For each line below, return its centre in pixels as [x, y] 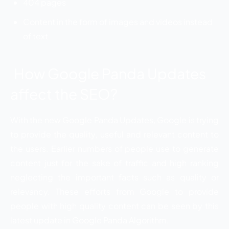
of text [36, 36]
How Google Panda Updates [110, 73]
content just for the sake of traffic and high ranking [114, 163]
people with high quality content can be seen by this [114, 206]
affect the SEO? [64, 94]
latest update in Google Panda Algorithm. [90, 220]
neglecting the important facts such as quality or [114, 177]
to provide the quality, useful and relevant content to [114, 134]
